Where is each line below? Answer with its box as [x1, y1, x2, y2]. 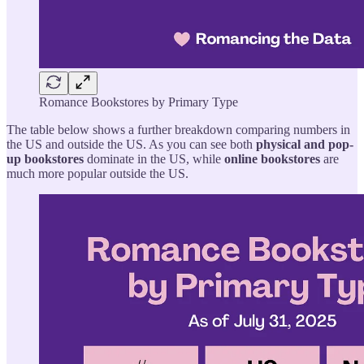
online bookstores [224, 151, 320, 166]
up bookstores [6, 151, 84, 166]
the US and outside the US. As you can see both [6, 136, 256, 151]
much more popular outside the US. [6, 166, 188, 180]
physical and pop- [256, 136, 353, 151]
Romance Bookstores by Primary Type [39, 94, 238, 109]
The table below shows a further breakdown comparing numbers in [6, 122, 350, 136]
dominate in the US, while [84, 151, 224, 166]
